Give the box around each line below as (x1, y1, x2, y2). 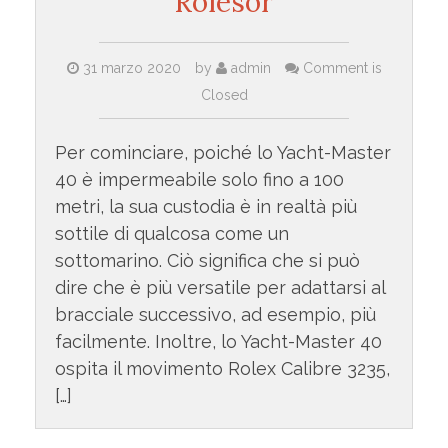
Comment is (298, 59, 382, 76)
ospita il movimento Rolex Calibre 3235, (54, 357, 390, 379)
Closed (200, 86, 248, 103)
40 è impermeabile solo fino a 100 (54, 168, 344, 190)
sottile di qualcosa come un (54, 222, 289, 244)
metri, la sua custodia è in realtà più (54, 195, 357, 217)
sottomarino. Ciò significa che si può (54, 249, 360, 271)
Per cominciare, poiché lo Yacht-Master (54, 141, 391, 163)
